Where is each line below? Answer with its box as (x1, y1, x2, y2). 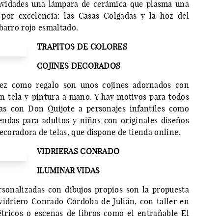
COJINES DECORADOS (37, 61, 121, 71)
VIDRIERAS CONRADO (37, 146, 120, 157)
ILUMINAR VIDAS (37, 165, 100, 176)
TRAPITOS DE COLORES (37, 42, 128, 52)
